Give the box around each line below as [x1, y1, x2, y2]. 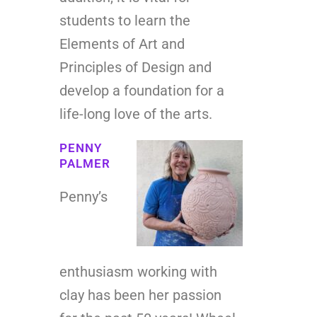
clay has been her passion [59, 286, 221, 304]
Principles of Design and [59, 58, 212, 76]
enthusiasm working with [59, 263, 217, 280]
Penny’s [59, 188, 108, 205]
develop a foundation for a [59, 81, 224, 99]
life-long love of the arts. [59, 105, 212, 122]
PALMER [59, 156, 110, 171]
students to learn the [59, 11, 190, 29]
